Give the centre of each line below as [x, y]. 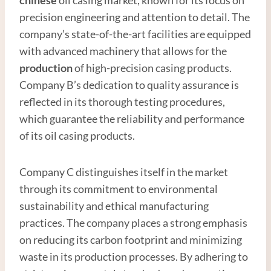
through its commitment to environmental [119, 188]
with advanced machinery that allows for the [123, 51]
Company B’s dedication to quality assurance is [129, 84]
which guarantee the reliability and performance [132, 118]
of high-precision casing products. [152, 67]
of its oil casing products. [77, 135]
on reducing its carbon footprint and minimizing [131, 239]
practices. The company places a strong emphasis [133, 222]
